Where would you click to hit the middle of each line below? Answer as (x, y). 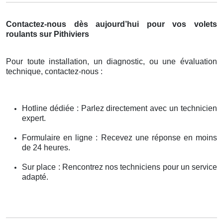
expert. (34, 118)
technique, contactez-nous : (54, 72)
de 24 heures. (46, 148)
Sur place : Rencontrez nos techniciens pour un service (119, 167)
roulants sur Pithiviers (48, 34)
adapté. (35, 177)
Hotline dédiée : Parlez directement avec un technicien (119, 109)
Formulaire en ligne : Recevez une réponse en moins (119, 138)
